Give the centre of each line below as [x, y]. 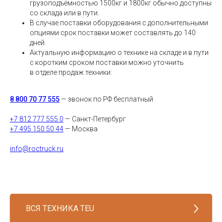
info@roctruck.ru [37, 148]
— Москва [81, 129]
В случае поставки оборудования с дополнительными [119, 23]
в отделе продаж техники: [71, 72]
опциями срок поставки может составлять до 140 [113, 32]
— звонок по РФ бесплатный [106, 99]
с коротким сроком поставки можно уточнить [107, 62]
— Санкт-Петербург [95, 119]
